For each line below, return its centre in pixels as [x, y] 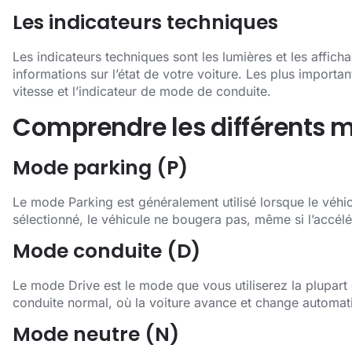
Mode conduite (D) [106, 251]
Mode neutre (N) [96, 335]
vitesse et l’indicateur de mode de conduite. [142, 92]
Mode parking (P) [100, 167]
